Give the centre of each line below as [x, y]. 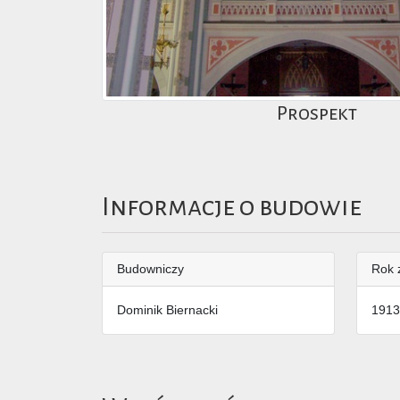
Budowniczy [150, 268]
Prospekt [317, 114]
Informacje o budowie [232, 207]
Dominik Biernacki [167, 309]
